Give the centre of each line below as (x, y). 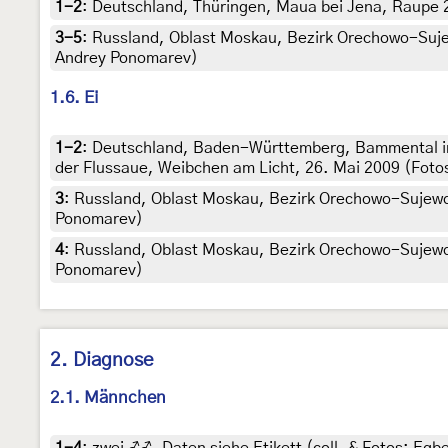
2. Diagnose (102, 361)
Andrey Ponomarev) (126, 58)
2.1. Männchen (108, 398)
